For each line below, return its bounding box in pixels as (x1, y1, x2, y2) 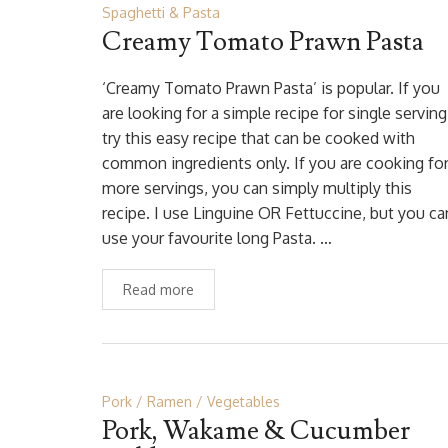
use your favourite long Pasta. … (102, 228, 332, 248)
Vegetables (207, 393, 280, 410)
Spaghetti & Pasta (102, 4, 220, 21)
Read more (123, 281, 194, 298)
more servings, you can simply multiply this (102, 178, 412, 198)
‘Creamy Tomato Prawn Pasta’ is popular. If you (102, 78, 440, 98)
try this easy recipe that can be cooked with (102, 128, 415, 148)
